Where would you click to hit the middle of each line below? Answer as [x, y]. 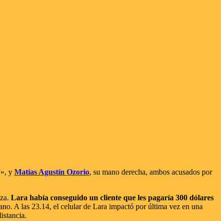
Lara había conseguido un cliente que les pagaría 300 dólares [112, 197]
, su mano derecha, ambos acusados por [151, 172]
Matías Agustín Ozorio [52, 172]
